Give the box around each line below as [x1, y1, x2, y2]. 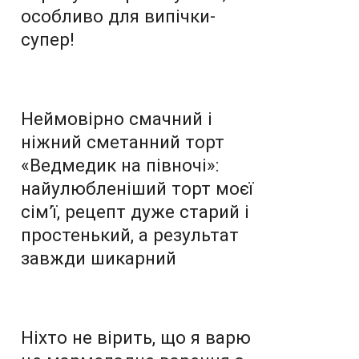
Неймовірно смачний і [21, 107, 212, 129]
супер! [21, 28, 75, 50]
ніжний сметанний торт [21, 131, 224, 152]
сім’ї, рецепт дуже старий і [21, 200, 249, 222]
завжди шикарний [21, 247, 176, 268]
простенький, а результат [21, 224, 239, 245]
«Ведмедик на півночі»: [21, 154, 219, 175]
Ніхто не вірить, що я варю [21, 326, 251, 348]
